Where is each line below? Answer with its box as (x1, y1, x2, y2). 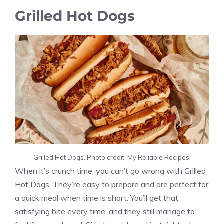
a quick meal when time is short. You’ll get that (15, 192, 178, 203)
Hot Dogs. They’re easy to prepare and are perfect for (15, 179, 208, 189)
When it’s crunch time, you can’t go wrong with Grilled (15, 165, 206, 176)
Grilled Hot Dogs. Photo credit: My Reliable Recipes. (33, 153, 191, 161)
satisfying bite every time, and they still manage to (15, 206, 195, 216)
